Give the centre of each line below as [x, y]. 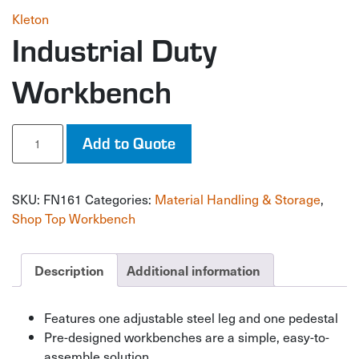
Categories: [120, 199]
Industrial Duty [114, 48]
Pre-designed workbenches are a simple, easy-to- [187, 336]
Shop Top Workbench [74, 218]
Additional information [194, 270]
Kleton [30, 18]
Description [69, 270]
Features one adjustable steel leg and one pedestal [191, 317]
